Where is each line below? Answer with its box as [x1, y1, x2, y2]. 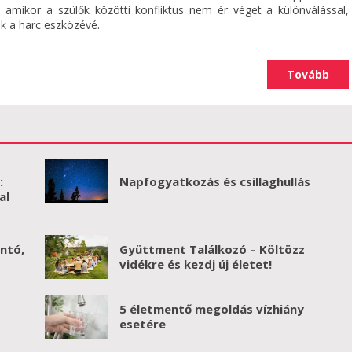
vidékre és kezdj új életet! [119, 256, 272, 272]
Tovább [287, 67, 329, 82]
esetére [119, 316, 166, 332]
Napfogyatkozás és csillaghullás [119, 173, 310, 189]
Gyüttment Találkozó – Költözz [119, 241, 305, 257]
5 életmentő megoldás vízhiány [119, 301, 304, 317]
